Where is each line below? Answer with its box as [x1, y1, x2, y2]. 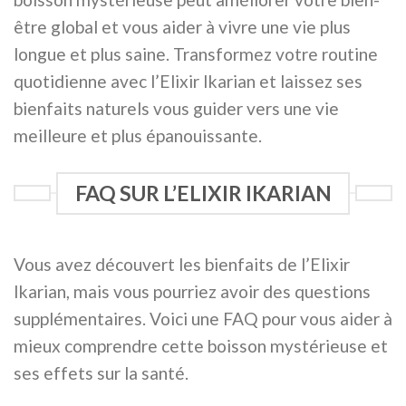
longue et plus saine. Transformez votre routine [14, 43, 378, 64]
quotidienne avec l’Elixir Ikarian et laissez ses [14, 70, 362, 92]
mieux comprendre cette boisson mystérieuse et [14, 334, 388, 356]
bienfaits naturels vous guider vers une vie [14, 97, 339, 119]
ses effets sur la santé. [14, 362, 188, 383]
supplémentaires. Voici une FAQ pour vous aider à [14, 307, 392, 329]
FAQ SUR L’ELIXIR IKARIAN [74, 179, 332, 206]
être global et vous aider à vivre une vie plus [14, 15, 351, 37]
